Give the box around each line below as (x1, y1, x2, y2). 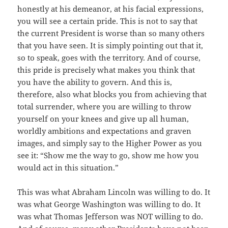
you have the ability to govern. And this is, (17, 77, 173, 88)
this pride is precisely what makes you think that (17, 65, 195, 75)
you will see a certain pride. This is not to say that (17, 16, 198, 26)
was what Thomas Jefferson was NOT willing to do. (17, 211, 204, 222)
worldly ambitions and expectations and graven (17, 126, 192, 136)
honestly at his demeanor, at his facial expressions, (17, 4, 204, 14)
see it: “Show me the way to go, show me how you (17, 150, 199, 161)
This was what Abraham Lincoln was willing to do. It (17, 187, 211, 197)
